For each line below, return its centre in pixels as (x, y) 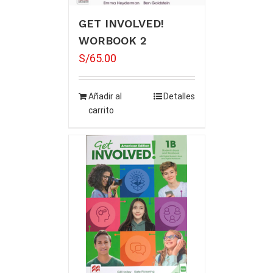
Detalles (179, 97)
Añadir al (105, 97)
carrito (101, 111)
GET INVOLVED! (121, 24)
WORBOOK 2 (112, 41)
